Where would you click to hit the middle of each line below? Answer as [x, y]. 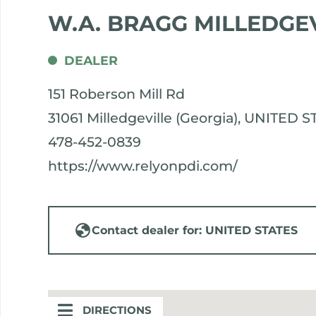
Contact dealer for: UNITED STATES [195, 231]
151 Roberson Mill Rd [117, 94]
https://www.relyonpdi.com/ [143, 166]
